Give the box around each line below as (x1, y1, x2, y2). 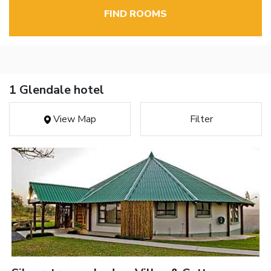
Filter (189, 113, 213, 126)
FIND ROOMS (104, 7, 167, 21)
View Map (50, 113, 96, 126)
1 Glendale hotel (9, 82, 104, 99)
